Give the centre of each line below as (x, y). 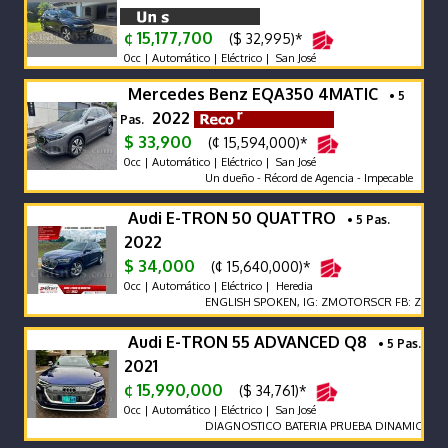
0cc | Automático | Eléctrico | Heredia (216, 285)
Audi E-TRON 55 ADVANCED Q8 (251, 341)
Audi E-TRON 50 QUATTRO (236, 217)
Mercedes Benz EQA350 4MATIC (257, 93)
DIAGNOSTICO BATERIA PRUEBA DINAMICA (307, 425)
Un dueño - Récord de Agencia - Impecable (299, 177)
